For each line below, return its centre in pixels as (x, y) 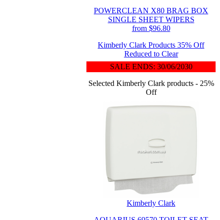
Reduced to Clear (151, 54)
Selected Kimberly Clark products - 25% (151, 83)
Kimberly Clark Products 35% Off (151, 45)
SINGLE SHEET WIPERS (151, 19)
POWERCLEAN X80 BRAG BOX (151, 11)
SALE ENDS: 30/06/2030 (151, 67)
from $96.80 (151, 28)
